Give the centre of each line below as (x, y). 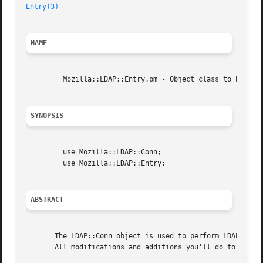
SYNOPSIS (47, 116)
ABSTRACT (47, 200)
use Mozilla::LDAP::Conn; (43, 152)
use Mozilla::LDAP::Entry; (43, 163)
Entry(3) (43, 7)
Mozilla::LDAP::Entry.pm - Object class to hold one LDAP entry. (43, 80)
